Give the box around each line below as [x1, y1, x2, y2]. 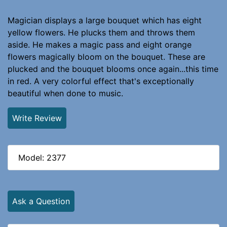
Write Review [12, 112, 62, 123]
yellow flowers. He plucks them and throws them [8, 27, 195, 37]
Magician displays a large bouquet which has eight [8, 15, 202, 25]
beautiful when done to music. [8, 88, 123, 98]
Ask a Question [12, 196, 70, 206]
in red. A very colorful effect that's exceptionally [8, 75, 194, 86]
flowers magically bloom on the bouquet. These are [8, 51, 205, 62]
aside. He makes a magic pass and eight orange [8, 39, 192, 50]
